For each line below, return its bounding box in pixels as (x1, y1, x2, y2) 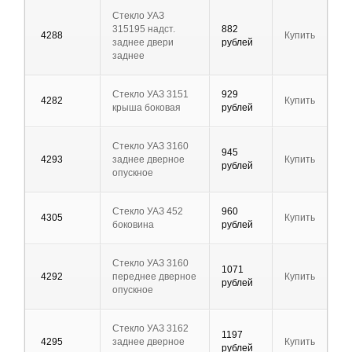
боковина (112, 219, 154, 231)
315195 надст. (112, 24, 175, 35)
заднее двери (112, 37, 174, 49)
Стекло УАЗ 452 (112, 206, 183, 218)
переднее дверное (112, 271, 196, 283)
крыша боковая (112, 102, 181, 114)
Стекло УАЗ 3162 (112, 323, 189, 335)
